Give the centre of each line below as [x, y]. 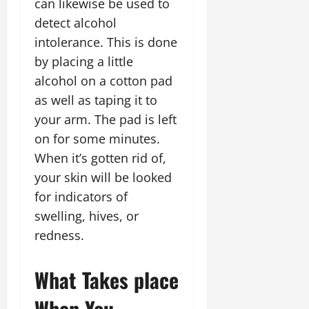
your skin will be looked [103, 177]
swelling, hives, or [87, 216]
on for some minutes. [97, 139]
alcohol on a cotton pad [103, 81]
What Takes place [107, 280]
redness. [59, 235]
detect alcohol [76, 23]
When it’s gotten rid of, [100, 158]
